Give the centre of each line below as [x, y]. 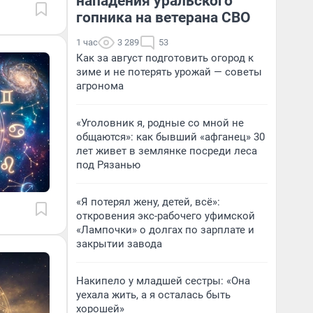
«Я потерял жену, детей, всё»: [148, 202]
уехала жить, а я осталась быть [153, 295]
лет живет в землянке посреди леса [167, 151]
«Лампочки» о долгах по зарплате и [165, 230]
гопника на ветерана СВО [163, 17]
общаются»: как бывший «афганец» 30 [170, 137]
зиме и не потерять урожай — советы [169, 72]
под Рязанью [108, 165]
